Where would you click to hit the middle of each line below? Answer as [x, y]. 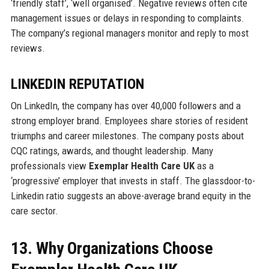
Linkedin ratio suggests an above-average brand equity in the [131, 196]
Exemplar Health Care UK [141, 166]
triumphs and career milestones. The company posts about [127, 136]
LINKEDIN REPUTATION [77, 84]
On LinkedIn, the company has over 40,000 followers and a [125, 106]
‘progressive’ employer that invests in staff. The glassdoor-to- [133, 181]
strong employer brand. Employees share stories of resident [129, 121]
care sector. [34, 211]
